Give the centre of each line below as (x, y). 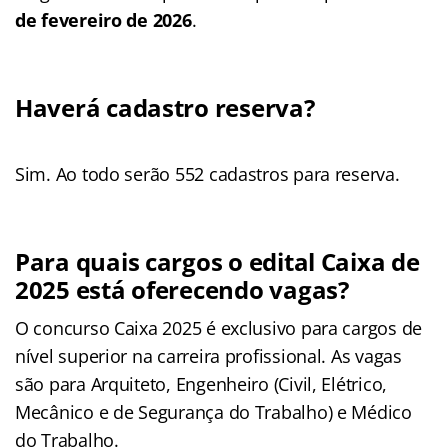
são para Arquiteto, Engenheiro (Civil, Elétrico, (201, 383)
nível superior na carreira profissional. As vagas (208, 355)
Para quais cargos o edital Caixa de (217, 261)
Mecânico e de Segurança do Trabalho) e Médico (213, 411)
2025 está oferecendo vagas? (182, 289)
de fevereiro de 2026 (103, 19)
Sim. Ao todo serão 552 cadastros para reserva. (207, 173)
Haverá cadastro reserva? (165, 107)
